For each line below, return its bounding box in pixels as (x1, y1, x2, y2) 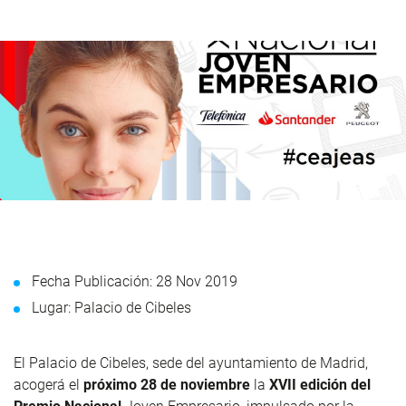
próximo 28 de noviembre (83, 375, 250, 393)
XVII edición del (269, 375, 371, 393)
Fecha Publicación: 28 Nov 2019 (32, 272, 237, 290)
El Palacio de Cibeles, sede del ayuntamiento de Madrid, (14, 353, 368, 372)
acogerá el (14, 375, 80, 393)
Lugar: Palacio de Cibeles (32, 298, 191, 316)
